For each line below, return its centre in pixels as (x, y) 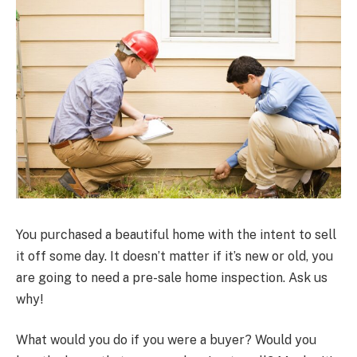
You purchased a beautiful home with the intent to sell (176, 234)
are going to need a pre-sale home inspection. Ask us (172, 277)
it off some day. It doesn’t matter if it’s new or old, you (175, 256)
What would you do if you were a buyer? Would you (166, 340)
